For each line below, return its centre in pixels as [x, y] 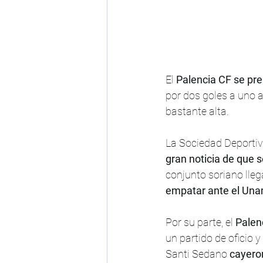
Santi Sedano [198, 254]
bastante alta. [197, 112]
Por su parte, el [200, 222]
